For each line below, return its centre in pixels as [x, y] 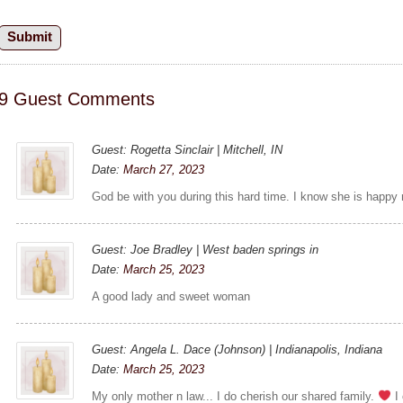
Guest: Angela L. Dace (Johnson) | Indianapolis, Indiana [237, 349]
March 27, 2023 [164, 169]
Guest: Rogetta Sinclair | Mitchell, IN [188, 149]
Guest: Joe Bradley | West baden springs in [206, 249]
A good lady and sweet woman [171, 296]
